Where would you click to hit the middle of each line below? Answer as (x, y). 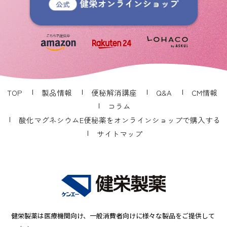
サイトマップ (119, 134)
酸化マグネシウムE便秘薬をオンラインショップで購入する (119, 120)
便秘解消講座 (114, 93)
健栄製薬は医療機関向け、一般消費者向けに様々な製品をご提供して (113, 216)
